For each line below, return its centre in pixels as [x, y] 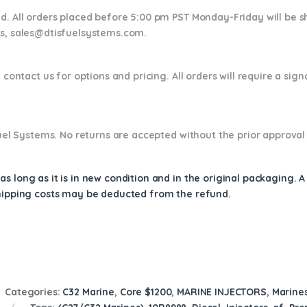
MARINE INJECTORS [222, 292]
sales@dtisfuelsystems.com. [80, 33]
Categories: [34, 292]
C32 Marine [89, 292]
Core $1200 [146, 292]
